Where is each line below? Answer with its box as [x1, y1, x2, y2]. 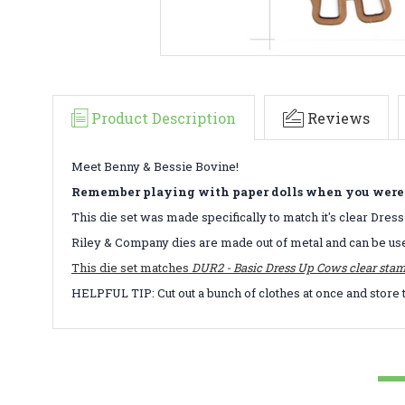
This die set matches [71, 259, 192, 276]
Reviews [307, 108, 370, 127]
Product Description [91, 108, 236, 127]
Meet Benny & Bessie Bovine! [71, 157, 239, 174]
